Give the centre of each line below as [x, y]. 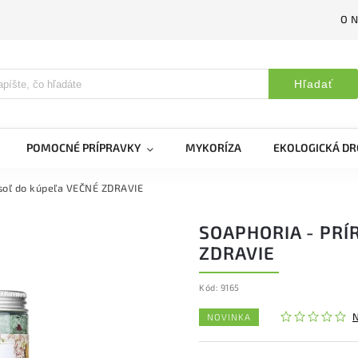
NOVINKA [229, 317]
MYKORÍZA [213, 147]
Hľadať [313, 84]
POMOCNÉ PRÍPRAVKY [84, 147]
